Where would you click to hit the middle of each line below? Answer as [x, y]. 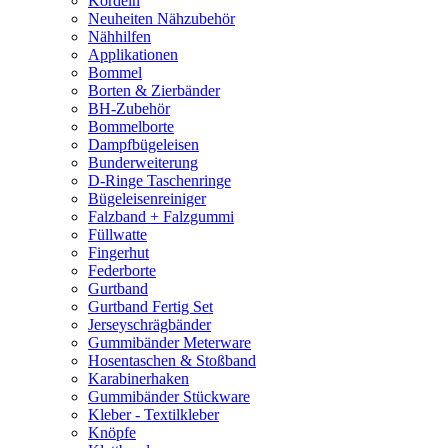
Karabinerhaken [138, 378]
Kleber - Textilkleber [153, 414]
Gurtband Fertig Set [150, 306]
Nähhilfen [119, 36]
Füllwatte [117, 234]
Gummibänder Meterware [169, 342]
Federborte [122, 270]
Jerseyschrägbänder [149, 324]
